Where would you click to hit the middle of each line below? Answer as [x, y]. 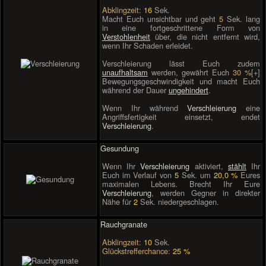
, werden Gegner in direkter [206, 193]
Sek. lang [242, 19]
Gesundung [120, 148]
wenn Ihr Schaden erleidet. [147, 46]
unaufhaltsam [125, 72]
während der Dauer [135, 90]
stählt [237, 166]
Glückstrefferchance [135, 251]
